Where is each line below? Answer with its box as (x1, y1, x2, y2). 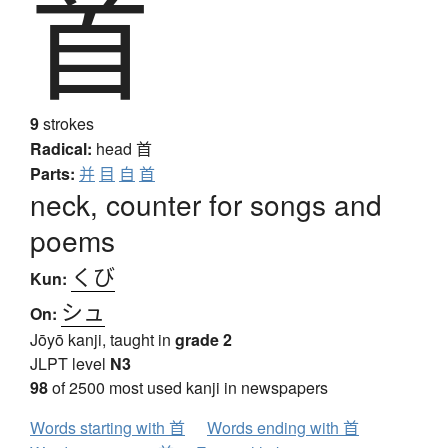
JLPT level (30, 352, 110, 376)
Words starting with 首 (30, 416, 185, 440)
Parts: (30, 162, 75, 186)
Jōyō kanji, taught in (30, 328, 175, 352)
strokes (39, 112, 94, 136)
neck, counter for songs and (30, 184, 382, 225)
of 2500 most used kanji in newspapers (48, 376, 328, 400)
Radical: (30, 137, 92, 161)
